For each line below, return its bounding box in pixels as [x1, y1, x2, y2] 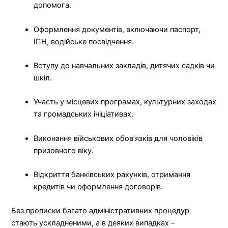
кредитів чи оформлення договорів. [34, 182, 163, 191]
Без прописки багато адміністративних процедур [11, 206, 190, 216]
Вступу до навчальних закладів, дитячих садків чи [34, 61, 215, 70]
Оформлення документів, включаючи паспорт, [34, 24, 201, 34]
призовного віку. [34, 146, 94, 155]
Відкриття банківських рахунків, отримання [34, 169, 191, 179]
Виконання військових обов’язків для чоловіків [34, 133, 203, 143]
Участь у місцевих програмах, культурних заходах [34, 97, 217, 107]
